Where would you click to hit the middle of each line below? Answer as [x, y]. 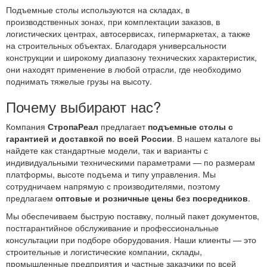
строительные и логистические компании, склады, [104, 252]
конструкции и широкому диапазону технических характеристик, [131, 58]
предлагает [123, 127]
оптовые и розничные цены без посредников [152, 198]
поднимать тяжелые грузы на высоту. [79, 81]
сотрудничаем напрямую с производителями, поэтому [113, 186]
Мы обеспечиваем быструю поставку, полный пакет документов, [133, 216]
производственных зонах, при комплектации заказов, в [113, 22]
